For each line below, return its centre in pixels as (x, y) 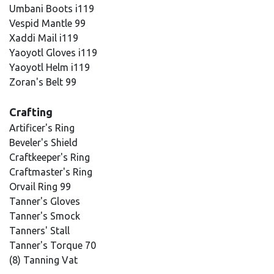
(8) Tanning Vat (45, 260)
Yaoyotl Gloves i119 (54, 53)
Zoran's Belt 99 (44, 82)
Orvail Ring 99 (41, 187)
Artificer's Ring (43, 128)
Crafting (31, 112)
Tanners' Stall (41, 231)
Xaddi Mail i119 (45, 38)
